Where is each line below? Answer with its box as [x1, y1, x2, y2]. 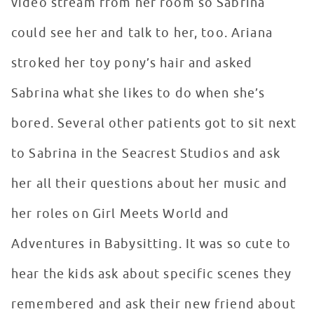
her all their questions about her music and [11, 176, 288, 192]
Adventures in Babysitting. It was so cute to [11, 236, 292, 252]
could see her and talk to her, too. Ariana [11, 25, 273, 41]
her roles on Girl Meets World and [11, 206, 230, 222]
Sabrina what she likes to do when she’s [11, 86, 266, 102]
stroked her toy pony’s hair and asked [11, 55, 253, 71]
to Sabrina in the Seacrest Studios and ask [11, 146, 280, 162]
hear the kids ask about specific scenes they [11, 266, 292, 282]
